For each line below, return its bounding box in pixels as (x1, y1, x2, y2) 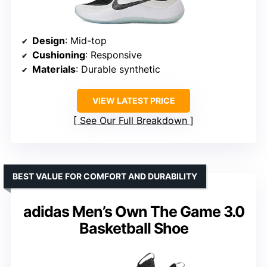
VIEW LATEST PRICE (92, 95, 175, 105)
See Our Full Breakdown (80, 114, 187, 126)
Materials (32, 63, 76, 75)
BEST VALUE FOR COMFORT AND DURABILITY (13, 170, 197, 181)
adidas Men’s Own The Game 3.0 (23, 202, 244, 221)
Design (32, 34, 65, 46)
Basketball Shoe (79, 219, 188, 237)
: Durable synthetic (76, 63, 160, 75)
